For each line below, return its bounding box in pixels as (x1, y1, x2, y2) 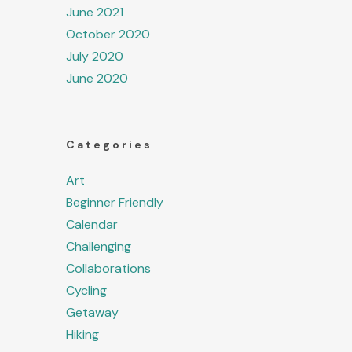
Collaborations (66, 260, 152, 277)
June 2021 (66, 4, 124, 20)
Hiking (66, 326, 100, 343)
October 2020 (66, 26, 151, 42)
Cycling (66, 282, 108, 299)
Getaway (66, 304, 119, 321)
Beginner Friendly (66, 194, 164, 211)
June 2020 (66, 70, 129, 86)
